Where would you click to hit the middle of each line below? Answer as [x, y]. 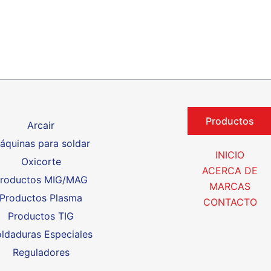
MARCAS [230, 186]
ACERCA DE [230, 171]
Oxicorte [41, 162]
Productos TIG [41, 216]
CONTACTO [230, 202]
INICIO [230, 155]
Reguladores [41, 252]
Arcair [41, 125]
